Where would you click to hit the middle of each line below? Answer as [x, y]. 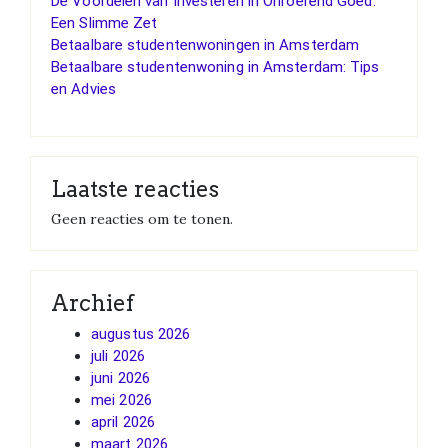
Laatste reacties [135, 188]
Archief [92, 302]
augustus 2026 [141, 333]
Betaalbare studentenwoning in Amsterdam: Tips [215, 66]
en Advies [83, 88]
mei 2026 [121, 399]
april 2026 [123, 421]
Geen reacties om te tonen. [142, 218]
